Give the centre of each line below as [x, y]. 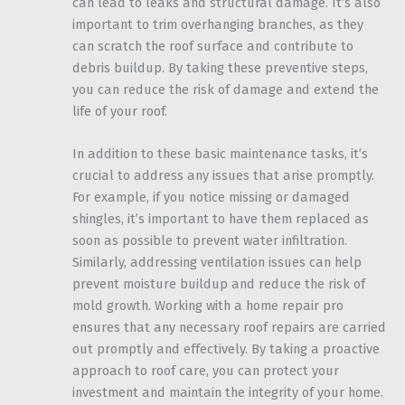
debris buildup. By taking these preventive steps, [220, 67]
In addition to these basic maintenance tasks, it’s [220, 154]
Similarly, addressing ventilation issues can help [217, 263]
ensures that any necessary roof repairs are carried [229, 328]
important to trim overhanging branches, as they [218, 24]
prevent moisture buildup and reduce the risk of [219, 284]
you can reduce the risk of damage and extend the [226, 89]
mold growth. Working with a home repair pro [208, 306]
